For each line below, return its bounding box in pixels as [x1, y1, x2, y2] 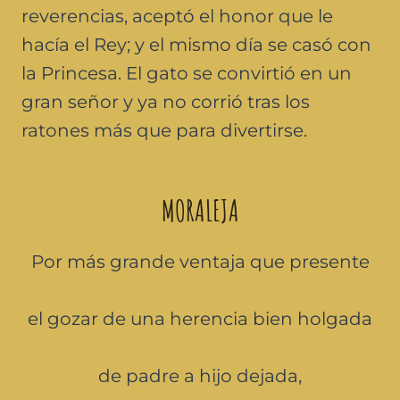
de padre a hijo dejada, [98, 364, 302, 387]
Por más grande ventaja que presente [30, 250, 370, 272]
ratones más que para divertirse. [21, 119, 307, 141]
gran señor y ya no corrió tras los [21, 90, 310, 112]
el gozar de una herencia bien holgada [28, 307, 372, 329]
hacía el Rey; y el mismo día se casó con [21, 33, 371, 55]
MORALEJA [161, 191, 239, 229]
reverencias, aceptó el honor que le [21, 4, 333, 27]
